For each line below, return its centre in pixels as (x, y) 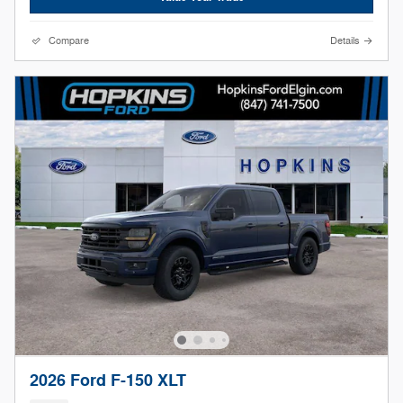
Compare (69, 41)
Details (345, 41)
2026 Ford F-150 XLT (108, 381)
